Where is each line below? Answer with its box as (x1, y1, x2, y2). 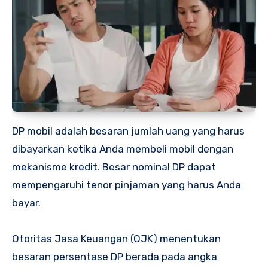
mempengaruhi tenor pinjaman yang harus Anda (12, 179, 241, 191)
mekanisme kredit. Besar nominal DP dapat (12, 161, 216, 173)
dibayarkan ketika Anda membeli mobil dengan (12, 143, 233, 156)
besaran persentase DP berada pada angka (12, 251, 217, 263)
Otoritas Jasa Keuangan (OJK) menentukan (12, 233, 221, 245)
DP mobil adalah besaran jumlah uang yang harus (12, 125, 245, 138)
